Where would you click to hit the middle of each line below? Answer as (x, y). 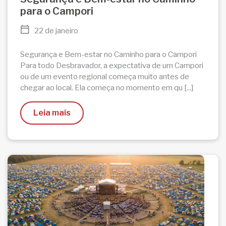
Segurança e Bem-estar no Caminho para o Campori (110, 54)
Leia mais (52, 113)
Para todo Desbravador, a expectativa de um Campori (112, 66)
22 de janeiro (56, 31)
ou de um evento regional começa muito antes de (105, 77)
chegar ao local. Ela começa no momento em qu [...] (107, 88)
